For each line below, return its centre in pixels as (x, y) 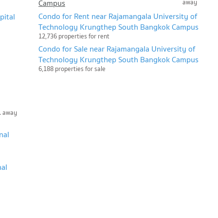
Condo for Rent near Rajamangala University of (118, 16)
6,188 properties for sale (72, 69)
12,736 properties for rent (74, 36)
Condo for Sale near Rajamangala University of (117, 49)
